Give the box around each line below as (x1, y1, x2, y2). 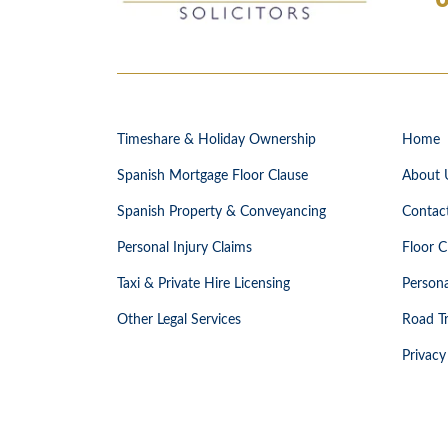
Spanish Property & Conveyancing (117, 205, 326, 220)
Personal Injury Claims (117, 241, 252, 256)
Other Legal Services (117, 313, 241, 328)
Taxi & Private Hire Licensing (117, 277, 290, 292)
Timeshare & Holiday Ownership (117, 133, 316, 148)
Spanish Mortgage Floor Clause (117, 169, 308, 184)
